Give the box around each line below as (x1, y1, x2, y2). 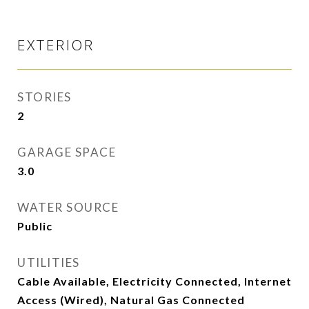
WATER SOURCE (17, 200, 119, 215)
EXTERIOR (17, 35, 94, 55)
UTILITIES (17, 255, 80, 270)
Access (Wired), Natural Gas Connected (17, 293, 245, 307)
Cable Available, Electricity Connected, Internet (17, 275, 292, 288)
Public (17, 219, 52, 233)
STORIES (17, 90, 72, 105)
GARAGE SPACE (17, 145, 116, 160)
